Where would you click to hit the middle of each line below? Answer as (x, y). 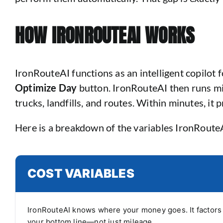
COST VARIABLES (81, 173)
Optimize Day (46, 88)
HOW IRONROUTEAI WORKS (105, 35)
